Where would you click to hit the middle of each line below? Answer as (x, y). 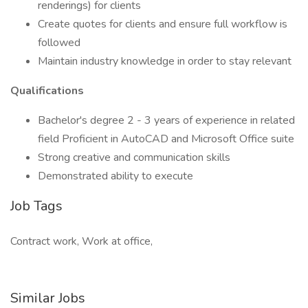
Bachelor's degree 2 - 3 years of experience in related (166, 120)
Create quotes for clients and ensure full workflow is (163, 24)
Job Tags (36, 206)
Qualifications (47, 91)
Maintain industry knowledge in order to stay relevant (165, 61)
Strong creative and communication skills (134, 157)
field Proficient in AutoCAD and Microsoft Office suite (166, 139)
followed (59, 43)
